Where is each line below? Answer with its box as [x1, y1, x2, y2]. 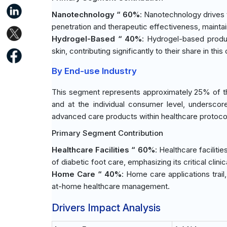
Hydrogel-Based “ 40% [52, 34, 142, 44]
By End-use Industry [52, 66, 137, 76]
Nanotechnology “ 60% [52, 10, 140, 19]
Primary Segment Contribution [52, 128, 163, 138]
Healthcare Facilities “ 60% [52, 145, 155, 155]
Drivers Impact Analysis [52, 202, 161, 214]
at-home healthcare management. [52, 181, 170, 191]
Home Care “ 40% [52, 169, 122, 179]
